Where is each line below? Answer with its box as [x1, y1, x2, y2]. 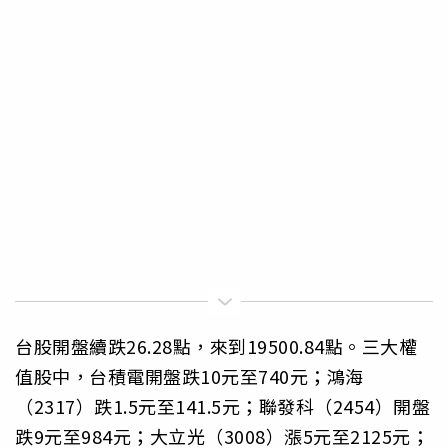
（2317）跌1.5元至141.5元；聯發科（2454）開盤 [15, 393, 430, 420]
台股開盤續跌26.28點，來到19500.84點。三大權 [15, 333, 417, 360]
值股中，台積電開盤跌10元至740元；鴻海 [15, 363, 364, 390]
